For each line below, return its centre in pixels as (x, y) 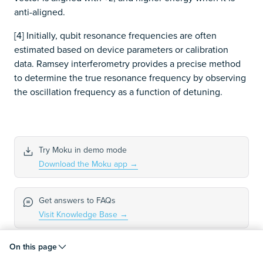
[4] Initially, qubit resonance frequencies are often (115, 36)
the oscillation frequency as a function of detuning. (118, 92)
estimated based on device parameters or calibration (121, 50)
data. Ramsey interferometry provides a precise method (127, 64)
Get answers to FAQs (77, 200)
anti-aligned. (40, 12)
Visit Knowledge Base (79, 215)
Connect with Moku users (85, 252)
